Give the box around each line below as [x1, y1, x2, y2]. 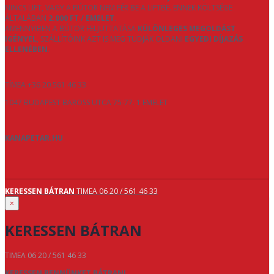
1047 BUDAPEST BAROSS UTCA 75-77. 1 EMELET [5, 97, 168, 108]
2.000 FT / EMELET [48, 13, 114, 24]
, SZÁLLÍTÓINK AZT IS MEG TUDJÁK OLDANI [37, 34, 185, 45]
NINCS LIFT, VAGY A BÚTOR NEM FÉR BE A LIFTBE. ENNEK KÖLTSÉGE [5, 2, 232, 13]
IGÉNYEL [5, 34, 37, 45]
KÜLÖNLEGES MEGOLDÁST [138, 23, 235, 34]
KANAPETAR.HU [5, 133, 63, 144]
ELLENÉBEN [5, 44, 48, 55]
